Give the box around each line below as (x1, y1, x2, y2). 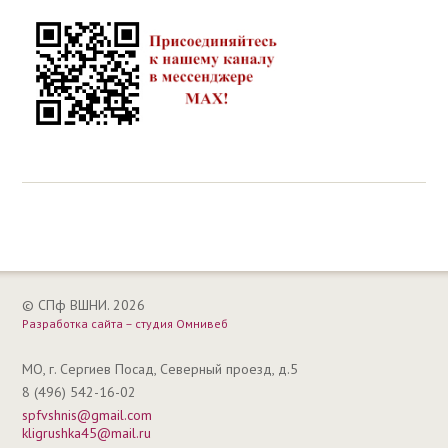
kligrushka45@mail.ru (22, 424, 152, 443)
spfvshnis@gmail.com (22, 406, 153, 425)
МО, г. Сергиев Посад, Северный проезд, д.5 (22, 360, 299, 379)
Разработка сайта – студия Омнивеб (22, 316, 229, 332)
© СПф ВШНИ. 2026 (22, 296, 146, 315)
